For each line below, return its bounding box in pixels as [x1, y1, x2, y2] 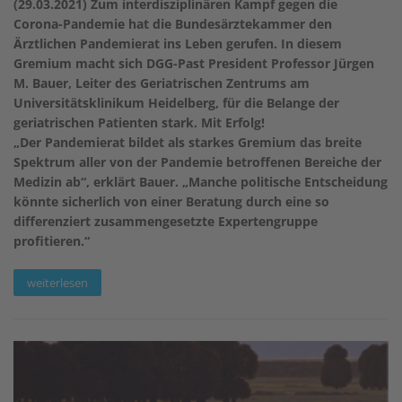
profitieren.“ [13, 232, 90, 249]
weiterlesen [27, 274, 88, 291]
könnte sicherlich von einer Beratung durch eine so [13, 192, 329, 210]
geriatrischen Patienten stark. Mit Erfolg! [13, 113, 265, 131]
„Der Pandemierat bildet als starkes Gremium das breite [13, 133, 362, 151]
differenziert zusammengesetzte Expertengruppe [13, 212, 318, 230]
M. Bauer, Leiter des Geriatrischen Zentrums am [13, 74, 310, 92]
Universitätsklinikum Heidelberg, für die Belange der [13, 93, 339, 111]
